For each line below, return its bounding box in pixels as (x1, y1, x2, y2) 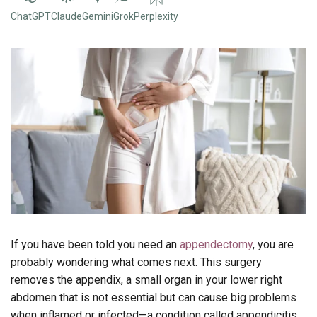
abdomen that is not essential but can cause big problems (11, 290, 296, 304)
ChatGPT (11, 10, 51, 22)
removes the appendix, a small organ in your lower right (11, 272, 282, 287)
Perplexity (134, 10, 178, 22)
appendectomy (180, 237, 253, 251)
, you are (253, 237, 294, 251)
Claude (51, 10, 82, 22)
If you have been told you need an (11, 237, 180, 251)
